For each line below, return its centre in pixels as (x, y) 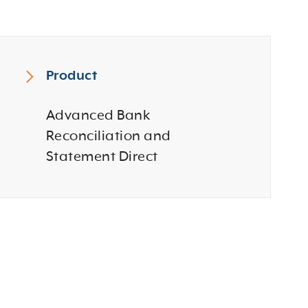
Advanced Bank (98, 115)
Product (71, 76)
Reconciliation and (108, 136)
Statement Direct (102, 157)
